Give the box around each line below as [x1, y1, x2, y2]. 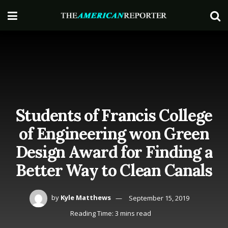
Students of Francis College [15, 104, 213, 126]
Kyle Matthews [60, 193, 111, 203]
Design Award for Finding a [15, 141, 213, 162]
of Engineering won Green [19, 123, 209, 144]
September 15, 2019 [128, 193, 189, 203]
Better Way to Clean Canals [16, 159, 212, 181]
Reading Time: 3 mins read [70, 208, 151, 218]
